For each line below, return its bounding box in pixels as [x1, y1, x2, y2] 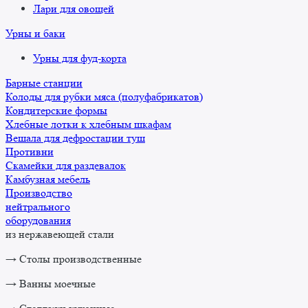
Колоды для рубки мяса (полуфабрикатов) [5, 90, 203, 104]
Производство [5, 186, 72, 200]
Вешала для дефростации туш [5, 131, 145, 145]
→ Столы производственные [5, 252, 142, 266]
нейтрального [5, 200, 70, 214]
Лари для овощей [33, 2, 114, 16]
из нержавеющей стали [5, 228, 114, 241]
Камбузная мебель [5, 173, 90, 186]
